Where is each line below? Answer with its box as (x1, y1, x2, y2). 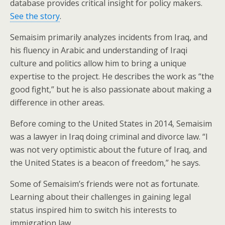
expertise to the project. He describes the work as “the (10, 71, 214, 82)
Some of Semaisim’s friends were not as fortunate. (10, 178, 199, 189)
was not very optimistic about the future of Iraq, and (10, 144, 207, 155)
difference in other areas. (10, 97, 104, 108)
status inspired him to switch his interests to (10, 204, 177, 215)
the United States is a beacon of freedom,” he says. (10, 157, 200, 168)
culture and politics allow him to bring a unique (10, 58, 186, 69)
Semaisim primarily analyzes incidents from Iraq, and (10, 32, 207, 43)
